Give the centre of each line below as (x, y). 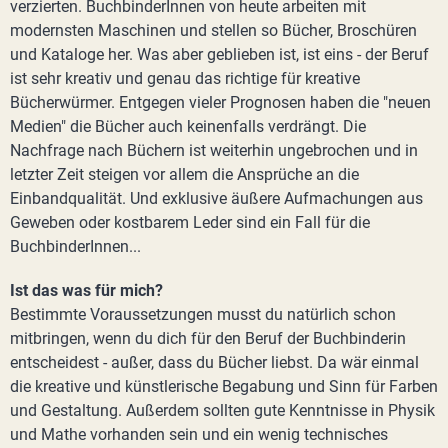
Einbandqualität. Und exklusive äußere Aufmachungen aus (216, 198)
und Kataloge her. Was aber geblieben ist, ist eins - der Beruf (219, 54)
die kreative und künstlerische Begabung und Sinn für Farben (224, 386)
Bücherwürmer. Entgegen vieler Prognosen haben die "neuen (220, 102)
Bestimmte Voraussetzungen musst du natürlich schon (203, 314)
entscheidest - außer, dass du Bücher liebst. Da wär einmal (214, 362)
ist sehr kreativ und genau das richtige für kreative (185, 78)
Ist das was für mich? (86, 290)
